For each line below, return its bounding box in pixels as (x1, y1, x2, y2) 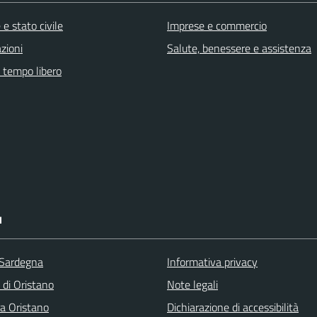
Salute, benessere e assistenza (167, 40, 311, 57)
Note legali (167, 276, 218, 293)
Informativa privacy (167, 253, 258, 270)
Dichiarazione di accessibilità (167, 299, 299, 316)
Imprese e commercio (167, 17, 267, 34)
